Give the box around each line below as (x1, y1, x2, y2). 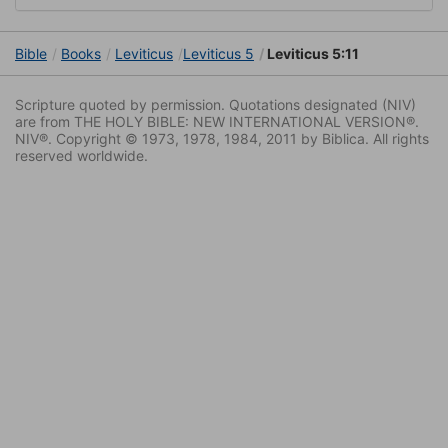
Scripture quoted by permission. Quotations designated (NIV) (15, 96, 416, 114)
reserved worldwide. (15, 147, 148, 165)
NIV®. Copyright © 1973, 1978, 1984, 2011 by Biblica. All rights (15, 130, 429, 148)
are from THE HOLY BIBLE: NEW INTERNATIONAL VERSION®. (15, 113, 419, 131)
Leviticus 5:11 (264, 45, 359, 63)
